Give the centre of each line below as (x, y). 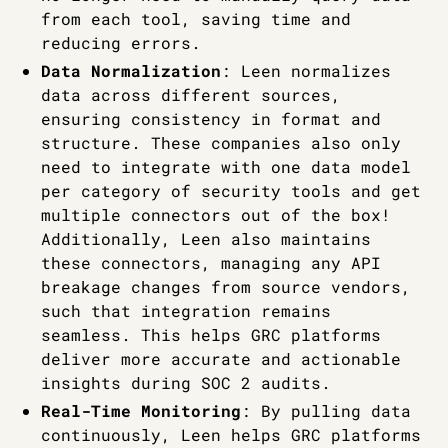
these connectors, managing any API (210, 263)
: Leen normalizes (305, 71)
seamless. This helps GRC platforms (210, 335)
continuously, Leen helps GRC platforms (230, 435)
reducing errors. (120, 43)
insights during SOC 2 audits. (185, 383)
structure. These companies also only (220, 143)
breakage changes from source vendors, (225, 287)
